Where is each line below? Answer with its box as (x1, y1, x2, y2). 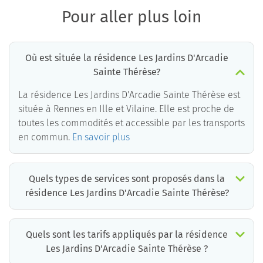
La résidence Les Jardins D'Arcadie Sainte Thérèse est (18, 89, 240, 101)
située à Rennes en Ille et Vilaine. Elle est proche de (18, 103, 234, 115)
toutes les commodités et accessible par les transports (18, 117, 245, 129)
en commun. (18, 131, 72, 143)
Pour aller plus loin (62, 7, 201, 27)
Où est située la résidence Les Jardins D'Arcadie (25, 52, 228, 64)
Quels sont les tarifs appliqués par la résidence (26, 229, 228, 241)
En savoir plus (72, 131, 130, 143)
